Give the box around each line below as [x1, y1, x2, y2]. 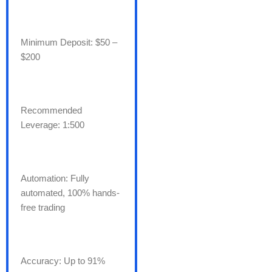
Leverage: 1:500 [21, 120, 84, 131]
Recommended [21, 105, 82, 116]
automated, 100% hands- [21, 188, 120, 199]
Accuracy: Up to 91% [21, 256, 105, 267]
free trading [21, 202, 65, 213]
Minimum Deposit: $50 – [21, 37, 117, 48]
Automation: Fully [21, 173, 89, 184]
